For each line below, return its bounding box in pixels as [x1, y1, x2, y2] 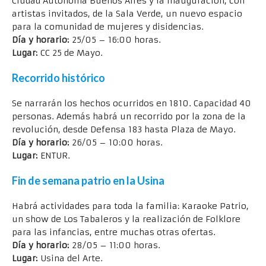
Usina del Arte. [37, 252, 103, 264]
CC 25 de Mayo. [37, 47, 103, 58]
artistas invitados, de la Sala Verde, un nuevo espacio [12, 8, 242, 19]
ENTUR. [37, 150, 70, 161]
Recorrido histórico [12, 71, 105, 84]
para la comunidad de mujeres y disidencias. [12, 21, 204, 32]
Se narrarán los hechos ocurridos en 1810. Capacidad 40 [12, 97, 251, 109]
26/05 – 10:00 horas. [69, 137, 163, 148]
